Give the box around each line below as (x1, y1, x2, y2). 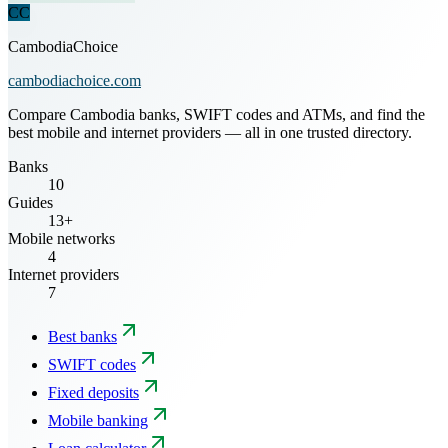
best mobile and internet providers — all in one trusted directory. (8, 123, 412, 141)
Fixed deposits (48, 383, 139, 401)
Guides (8, 193, 53, 211)
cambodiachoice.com (8, 71, 141, 89)
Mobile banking (48, 411, 148, 429)
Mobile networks (8, 229, 115, 247)
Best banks (48, 327, 117, 345)
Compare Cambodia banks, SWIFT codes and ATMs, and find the (8, 105, 425, 123)
